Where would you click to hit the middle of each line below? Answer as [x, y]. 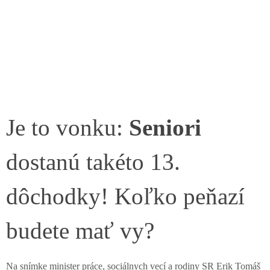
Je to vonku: [67, 127]
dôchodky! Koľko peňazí [125, 196]
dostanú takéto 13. [93, 162]
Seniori [165, 127]
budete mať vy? [80, 231]
